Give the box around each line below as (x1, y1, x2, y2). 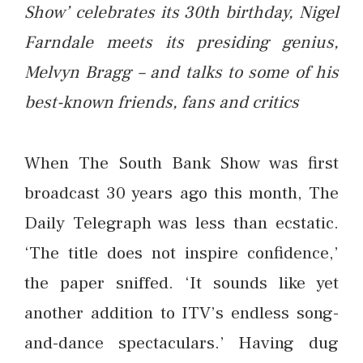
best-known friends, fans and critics (24, 91, 299, 113)
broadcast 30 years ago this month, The (24, 181, 339, 204)
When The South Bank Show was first (24, 151, 339, 174)
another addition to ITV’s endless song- (24, 301, 339, 324)
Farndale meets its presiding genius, (24, 31, 339, 53)
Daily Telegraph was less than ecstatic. (24, 211, 339, 234)
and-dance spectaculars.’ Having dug (24, 331, 339, 354)
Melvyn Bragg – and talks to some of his (24, 61, 339, 83)
